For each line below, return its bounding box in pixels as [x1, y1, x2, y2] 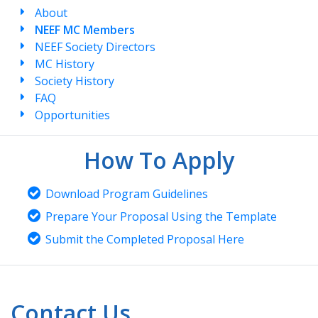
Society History [35, 73, 115, 89]
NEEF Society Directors [35, 39, 156, 55]
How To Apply [84, 145, 234, 175]
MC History [35, 56, 95, 72]
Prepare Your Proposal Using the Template [45, 209, 278, 224]
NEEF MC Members [35, 22, 136, 38]
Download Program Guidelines [45, 186, 209, 202]
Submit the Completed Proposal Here [45, 231, 245, 247]
